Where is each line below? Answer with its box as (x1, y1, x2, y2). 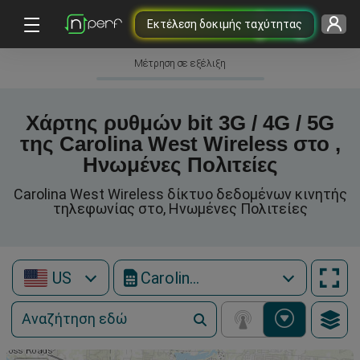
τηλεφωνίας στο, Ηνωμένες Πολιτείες (52, 200, 308, 217)
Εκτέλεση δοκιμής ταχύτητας (146, 17, 302, 31)
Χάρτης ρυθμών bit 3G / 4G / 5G (26, 111, 334, 135)
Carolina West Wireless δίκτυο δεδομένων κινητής (13, 186, 347, 202)
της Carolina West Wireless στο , (19, 132, 341, 156)
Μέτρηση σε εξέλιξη (134, 58, 226, 69)
